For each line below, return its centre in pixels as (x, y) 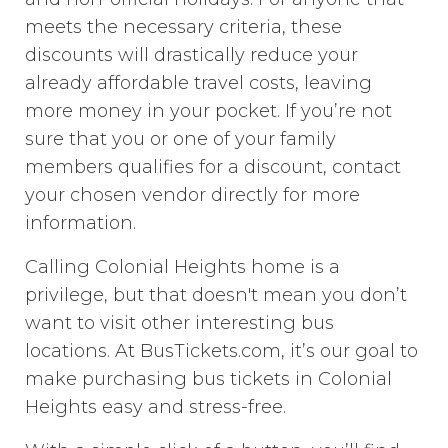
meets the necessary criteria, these (184, 26)
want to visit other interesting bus (180, 322)
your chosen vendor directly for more (193, 194)
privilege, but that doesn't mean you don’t (216, 294)
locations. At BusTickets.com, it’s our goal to (222, 350)
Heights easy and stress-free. (156, 406)
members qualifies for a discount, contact (213, 166)
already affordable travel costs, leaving (199, 82)
